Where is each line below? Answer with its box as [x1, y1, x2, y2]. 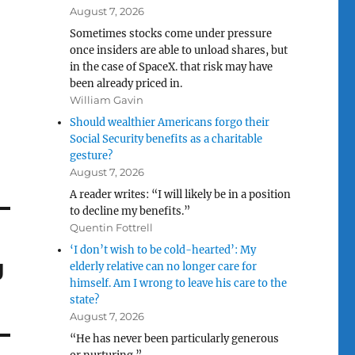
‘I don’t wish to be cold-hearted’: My [70, 243, 257, 257]
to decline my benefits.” [70, 204, 191, 218]
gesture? [70, 149, 113, 162]
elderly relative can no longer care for [70, 260, 258, 273]
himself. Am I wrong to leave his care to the [70, 277, 288, 290]
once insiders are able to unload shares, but [70, 44, 288, 57]
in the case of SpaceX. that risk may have [70, 60, 273, 74]
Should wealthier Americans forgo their [70, 116, 270, 129]
